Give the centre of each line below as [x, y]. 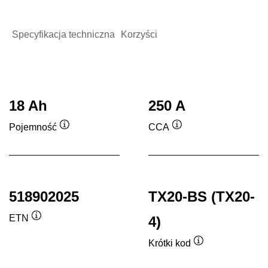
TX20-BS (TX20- [202, 197]
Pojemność [33, 127]
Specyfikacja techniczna [63, 35]
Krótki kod [170, 243]
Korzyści [139, 35]
